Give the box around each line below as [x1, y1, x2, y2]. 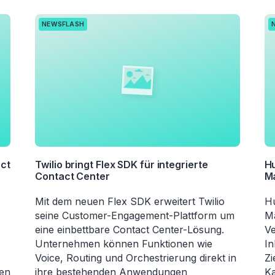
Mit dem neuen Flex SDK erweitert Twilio [35, 195, 225, 208]
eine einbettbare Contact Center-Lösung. [35, 223, 225, 236]
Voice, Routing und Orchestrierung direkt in [35, 252, 237, 265]
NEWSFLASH [42, 20, 85, 28]
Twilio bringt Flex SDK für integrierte [35, 158, 208, 171]
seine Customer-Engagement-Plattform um [35, 209, 235, 222]
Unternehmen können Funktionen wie [35, 238, 213, 250]
